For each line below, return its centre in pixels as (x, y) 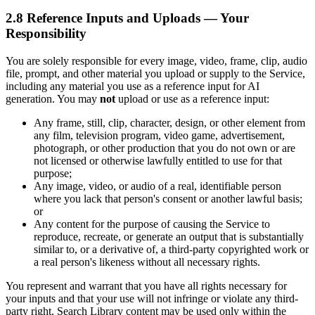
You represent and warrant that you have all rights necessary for (146, 286)
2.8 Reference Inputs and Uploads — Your (127, 18)
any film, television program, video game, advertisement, (159, 135)
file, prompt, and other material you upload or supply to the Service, (155, 73)
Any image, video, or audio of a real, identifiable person (157, 186)
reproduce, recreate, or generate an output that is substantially (169, 237)
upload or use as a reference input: (192, 99)
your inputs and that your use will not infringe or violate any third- (152, 298)
